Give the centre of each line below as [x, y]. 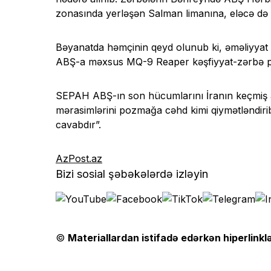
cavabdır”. [78, 124]
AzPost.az [79, 158]
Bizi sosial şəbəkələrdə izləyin [132, 174]
